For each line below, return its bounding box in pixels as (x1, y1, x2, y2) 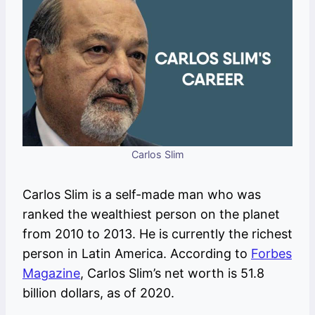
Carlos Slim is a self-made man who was (22, 187, 261, 202)
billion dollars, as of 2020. (22, 285, 178, 301)
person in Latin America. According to (22, 246, 251, 262)
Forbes (251, 246, 292, 262)
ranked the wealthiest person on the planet (22, 207, 280, 222)
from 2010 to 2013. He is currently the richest (22, 226, 292, 242)
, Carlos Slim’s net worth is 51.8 (80, 266, 264, 281)
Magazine (22, 266, 80, 281)
